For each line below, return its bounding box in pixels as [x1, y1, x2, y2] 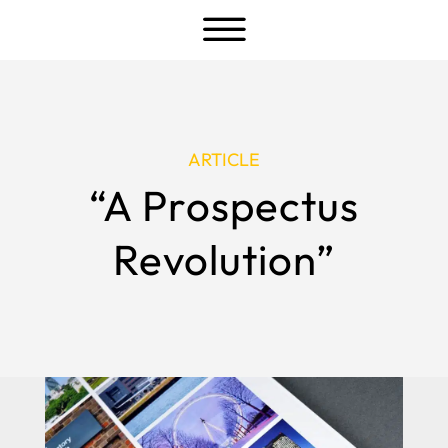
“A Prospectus [88, 179, 359, 232]
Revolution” [112, 233, 335, 286]
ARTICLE [187, 148, 260, 171]
